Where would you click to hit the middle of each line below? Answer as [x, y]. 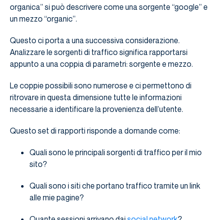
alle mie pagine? [57, 197]
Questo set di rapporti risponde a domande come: [95, 130]
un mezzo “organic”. [43, 18]
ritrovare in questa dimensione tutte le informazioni [96, 97]
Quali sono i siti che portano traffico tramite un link [115, 185]
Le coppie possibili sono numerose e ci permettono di [101, 85]
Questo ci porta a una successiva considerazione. [95, 40]
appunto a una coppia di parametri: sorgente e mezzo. [101, 64]
